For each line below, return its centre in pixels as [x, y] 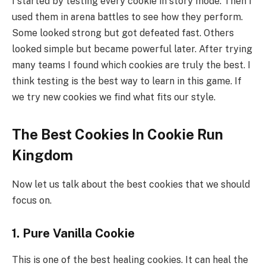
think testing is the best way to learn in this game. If [127, 81]
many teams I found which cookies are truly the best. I [131, 65]
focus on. [32, 200]
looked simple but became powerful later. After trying [132, 49]
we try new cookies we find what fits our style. [114, 97]
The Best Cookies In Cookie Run [118, 134]
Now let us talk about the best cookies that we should [131, 184]
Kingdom [42, 155]
